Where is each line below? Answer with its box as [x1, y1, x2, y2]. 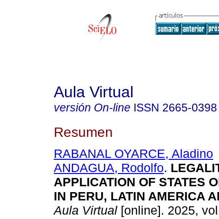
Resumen [54, 124, 113, 140]
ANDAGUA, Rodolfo [54, 161, 164, 175]
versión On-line [54, 101, 131, 114]
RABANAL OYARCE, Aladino [54, 147, 213, 161]
